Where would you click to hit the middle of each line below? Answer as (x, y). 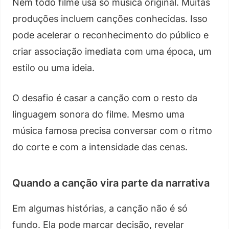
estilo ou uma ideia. (53, 67)
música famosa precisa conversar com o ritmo (112, 130)
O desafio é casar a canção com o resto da (105, 98)
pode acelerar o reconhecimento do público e (110, 35)
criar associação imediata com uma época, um (112, 51)
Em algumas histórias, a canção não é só (100, 208)
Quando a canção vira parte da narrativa (111, 183)
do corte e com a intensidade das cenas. (100, 147)
